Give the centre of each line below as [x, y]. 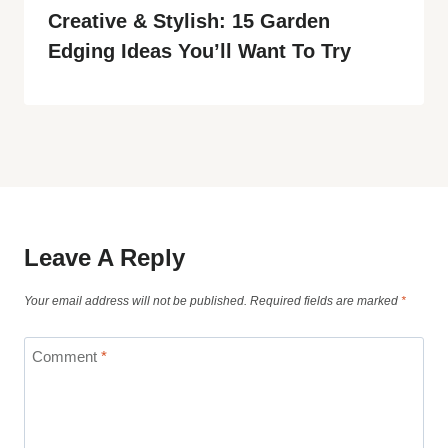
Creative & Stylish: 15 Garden [189, 20]
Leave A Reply [104, 257]
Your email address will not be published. [135, 300]
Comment [66, 356]
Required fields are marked [325, 300]
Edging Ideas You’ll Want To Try [199, 50]
